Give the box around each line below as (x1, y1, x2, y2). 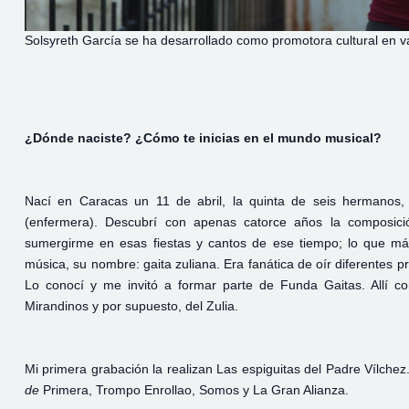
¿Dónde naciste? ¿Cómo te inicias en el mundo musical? (25, 131, 382, 146)
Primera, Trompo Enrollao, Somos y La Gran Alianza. (43, 383, 349, 398)
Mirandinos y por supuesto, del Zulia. (25, 299, 238, 314)
